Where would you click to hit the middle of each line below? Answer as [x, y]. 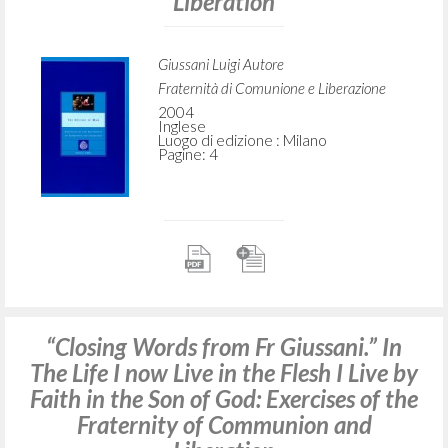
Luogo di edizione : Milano [242, 140]
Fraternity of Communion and [224, 425]
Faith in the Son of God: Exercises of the [224, 399]
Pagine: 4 [187, 154]
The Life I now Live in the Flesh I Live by [224, 373]
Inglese [181, 126]
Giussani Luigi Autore [220, 64]
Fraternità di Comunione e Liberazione [271, 88]
